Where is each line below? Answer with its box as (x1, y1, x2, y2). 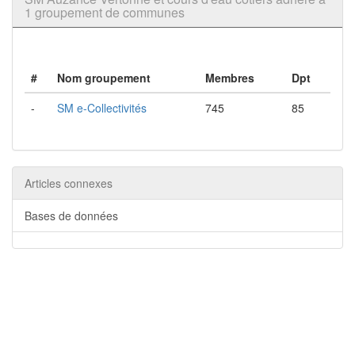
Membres (205, 70, 254, 86)
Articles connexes (25, 175, 113, 191)
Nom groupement (57, 70, 151, 86)
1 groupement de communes (25, 3, 185, 21)
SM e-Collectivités (57, 100, 147, 116)
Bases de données (25, 208, 118, 223)
